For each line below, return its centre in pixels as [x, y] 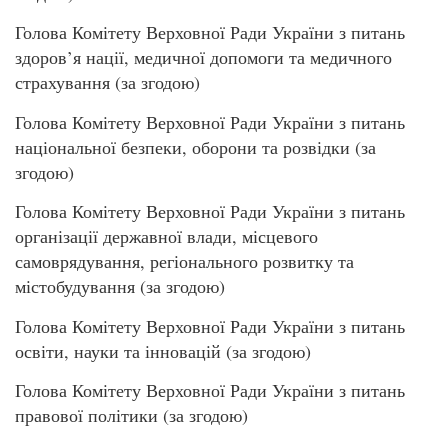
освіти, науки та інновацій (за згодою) [163, 350]
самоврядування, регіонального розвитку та [184, 261]
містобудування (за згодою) [120, 286]
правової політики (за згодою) [131, 415]
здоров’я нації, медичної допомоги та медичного [203, 57]
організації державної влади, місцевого [166, 236]
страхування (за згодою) [107, 82]
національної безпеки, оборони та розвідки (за [195, 146]
